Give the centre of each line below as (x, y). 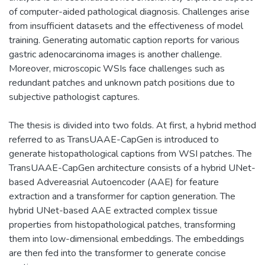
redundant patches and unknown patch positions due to (122, 83)
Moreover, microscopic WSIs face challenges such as (117, 68)
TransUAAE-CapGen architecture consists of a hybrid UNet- (132, 168)
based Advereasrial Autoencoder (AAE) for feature (114, 182)
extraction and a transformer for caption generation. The (122, 196)
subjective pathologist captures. (74, 97)
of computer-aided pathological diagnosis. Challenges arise (129, 12)
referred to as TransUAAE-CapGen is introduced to (114, 139)
